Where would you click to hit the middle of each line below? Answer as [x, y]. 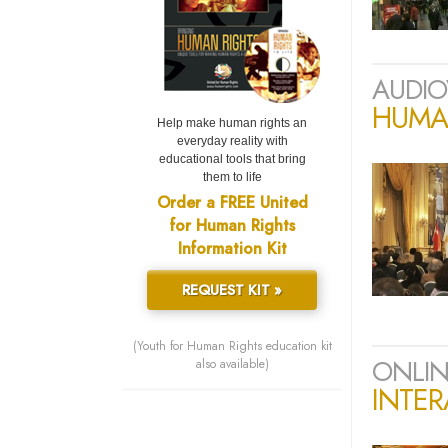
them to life [232, 177]
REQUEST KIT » [232, 290]
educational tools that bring [232, 159]
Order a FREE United [232, 203]
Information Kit [232, 249]
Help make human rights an [232, 123]
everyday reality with [232, 141]
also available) [232, 364]
